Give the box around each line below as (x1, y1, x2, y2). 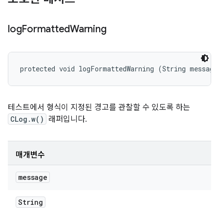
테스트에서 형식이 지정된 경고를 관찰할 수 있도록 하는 (8, 103, 190, 112)
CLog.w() (10, 114, 44, 124)
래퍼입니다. (46, 114, 87, 124)
